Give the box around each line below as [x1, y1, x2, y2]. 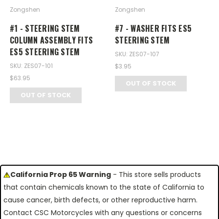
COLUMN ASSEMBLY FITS [10, 34, 93, 46]
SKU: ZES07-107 [115, 49, 159, 58]
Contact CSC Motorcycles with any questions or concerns [3, 207, 202, 218]
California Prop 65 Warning [10, 169, 111, 179]
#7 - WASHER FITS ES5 [115, 22, 192, 34]
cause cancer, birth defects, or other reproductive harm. [3, 195, 197, 205]
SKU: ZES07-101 [10, 61, 53, 70]
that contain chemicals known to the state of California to [3, 182, 204, 192]
